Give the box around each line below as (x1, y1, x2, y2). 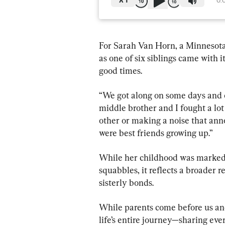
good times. (99, 65, 142, 76)
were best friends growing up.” (99, 127, 213, 138)
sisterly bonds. (99, 177, 154, 188)
